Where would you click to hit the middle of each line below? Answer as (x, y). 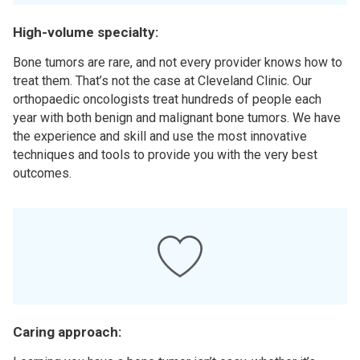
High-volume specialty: (86, 32)
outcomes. (42, 173)
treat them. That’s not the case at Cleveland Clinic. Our (162, 81)
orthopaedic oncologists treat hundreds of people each (167, 99)
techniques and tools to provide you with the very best (165, 155)
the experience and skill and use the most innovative (160, 136)
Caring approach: (67, 332)
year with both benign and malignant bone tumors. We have (177, 118)
